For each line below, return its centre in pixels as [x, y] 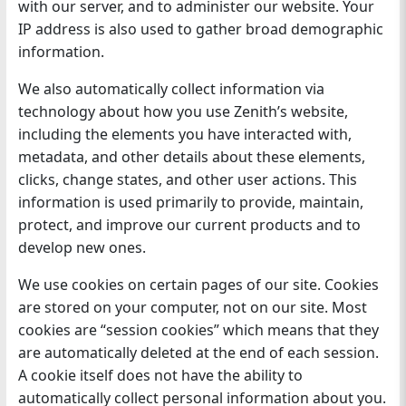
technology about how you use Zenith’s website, [183, 112]
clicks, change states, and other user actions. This [187, 180]
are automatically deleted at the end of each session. [198, 353]
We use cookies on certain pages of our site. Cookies [198, 285]
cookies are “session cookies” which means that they [198, 330]
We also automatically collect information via [171, 89]
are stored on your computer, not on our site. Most [192, 308]
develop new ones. [82, 248]
